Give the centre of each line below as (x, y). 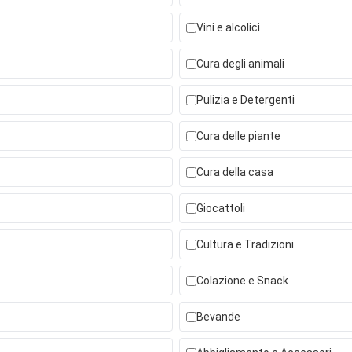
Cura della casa (235, 172)
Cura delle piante (238, 136)
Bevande (218, 317)
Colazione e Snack (242, 280)
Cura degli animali (240, 64)
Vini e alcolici (228, 27)
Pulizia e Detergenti (246, 100)
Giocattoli (221, 208)
